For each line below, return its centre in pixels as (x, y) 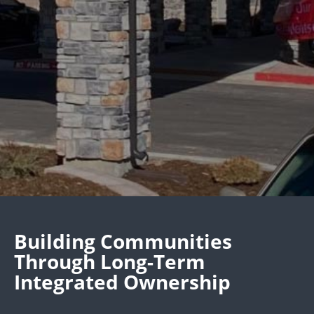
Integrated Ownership (122, 282)
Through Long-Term (110, 262)
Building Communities (123, 241)
